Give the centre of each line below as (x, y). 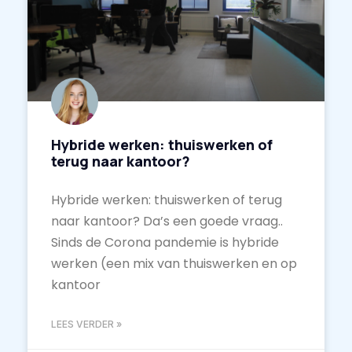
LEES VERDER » (86, 324)
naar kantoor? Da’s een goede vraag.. (169, 221)
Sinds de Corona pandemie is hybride (165, 242)
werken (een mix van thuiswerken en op (174, 263)
